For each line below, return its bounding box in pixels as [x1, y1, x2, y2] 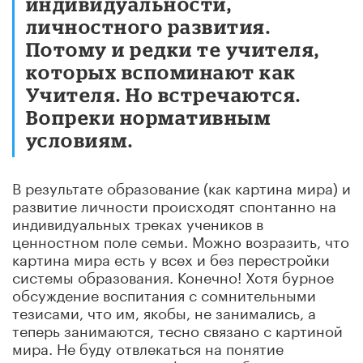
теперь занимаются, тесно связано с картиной [12, 317, 343, 340]
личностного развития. [26, 15, 271, 37]
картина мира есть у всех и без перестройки [12, 246, 330, 269]
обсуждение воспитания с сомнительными [12, 281, 316, 305]
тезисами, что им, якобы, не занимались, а [12, 299, 316, 322]
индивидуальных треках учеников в [12, 210, 263, 233]
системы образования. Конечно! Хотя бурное [12, 263, 334, 287]
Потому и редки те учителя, [26, 37, 320, 60]
